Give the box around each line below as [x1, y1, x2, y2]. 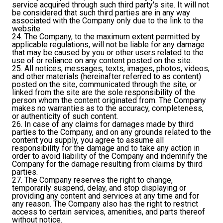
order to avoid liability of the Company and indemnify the [12, 151, 208, 161]
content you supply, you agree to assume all [12, 135, 164, 145]
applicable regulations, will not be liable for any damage [12, 40, 205, 50]
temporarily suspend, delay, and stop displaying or [12, 183, 186, 193]
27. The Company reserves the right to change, [12, 175, 173, 185]
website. [12, 24, 42, 34]
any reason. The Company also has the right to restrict [12, 199, 198, 209]
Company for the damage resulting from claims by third [12, 159, 203, 169]
